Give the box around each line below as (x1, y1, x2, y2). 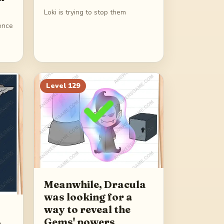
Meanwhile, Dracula (44, 177, 146, 190)
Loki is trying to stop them (44, 7, 126, 17)
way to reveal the (44, 202, 130, 215)
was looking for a (44, 190, 132, 203)
